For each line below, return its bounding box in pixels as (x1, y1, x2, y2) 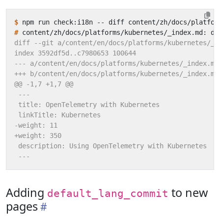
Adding (6, 185, 47, 200)
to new (168, 185, 208, 200)
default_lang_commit (47, 188, 168, 199)
